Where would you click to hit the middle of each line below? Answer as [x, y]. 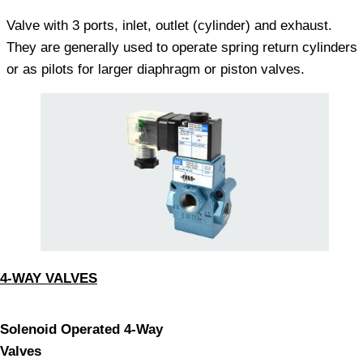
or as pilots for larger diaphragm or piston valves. [156, 69]
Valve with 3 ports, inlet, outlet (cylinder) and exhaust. [169, 26]
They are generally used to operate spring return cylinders [182, 47]
